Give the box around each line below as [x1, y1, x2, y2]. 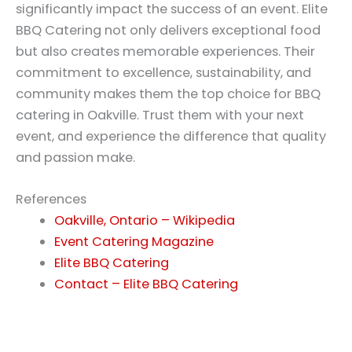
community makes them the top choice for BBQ [16, 85, 321, 104]
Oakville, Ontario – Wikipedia [54, 211, 236, 230]
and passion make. [16, 148, 135, 167]
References [16, 190, 86, 209]
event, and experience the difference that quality [16, 127, 326, 146]
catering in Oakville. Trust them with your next [16, 106, 304, 125]
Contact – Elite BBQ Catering [54, 275, 239, 294]
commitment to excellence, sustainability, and [16, 64, 311, 82]
